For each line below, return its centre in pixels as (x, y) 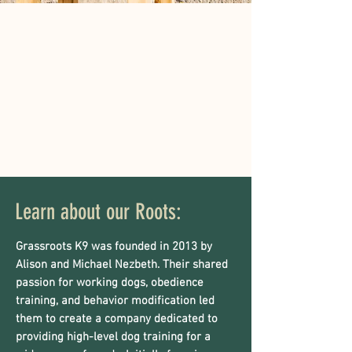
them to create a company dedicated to (117, 319)
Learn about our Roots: (98, 212)
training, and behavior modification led (115, 301)
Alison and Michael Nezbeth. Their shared (122, 265)
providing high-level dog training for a (113, 337)
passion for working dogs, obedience (110, 283)
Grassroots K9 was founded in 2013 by (114, 247)
